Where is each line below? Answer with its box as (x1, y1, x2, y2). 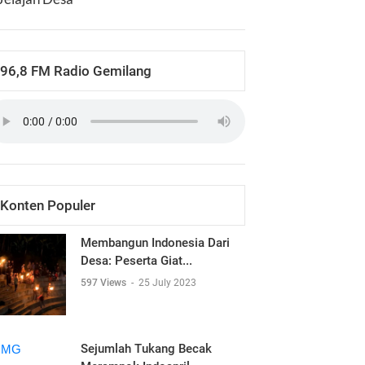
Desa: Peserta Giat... (81, 253, 192, 268)
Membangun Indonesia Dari (81, 235, 230, 250)
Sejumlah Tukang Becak (81, 341, 212, 356)
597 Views (81, 277, 129, 288)
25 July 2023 (139, 277, 196, 288)
